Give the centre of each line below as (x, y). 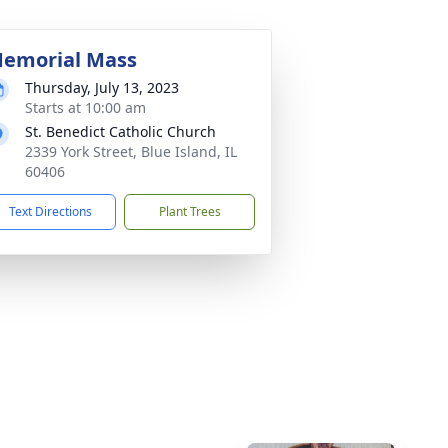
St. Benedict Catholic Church (120, 131)
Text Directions (50, 211)
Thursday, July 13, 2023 (102, 87)
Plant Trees (189, 211)
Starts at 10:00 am (85, 107)
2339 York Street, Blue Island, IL (131, 151)
